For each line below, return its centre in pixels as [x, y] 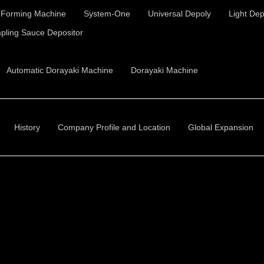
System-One [107, 14]
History [27, 127]
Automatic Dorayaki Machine [60, 70]
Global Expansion [221, 127]
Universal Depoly [179, 14]
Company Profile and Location [114, 127]
